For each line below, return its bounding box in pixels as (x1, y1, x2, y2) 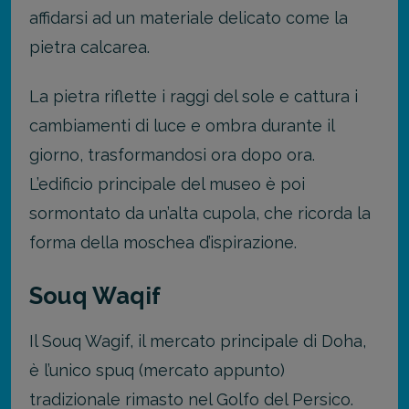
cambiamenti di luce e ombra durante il (29, 116, 334, 136)
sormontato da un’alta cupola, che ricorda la (29, 204, 371, 224)
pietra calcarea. (29, 37, 150, 57)
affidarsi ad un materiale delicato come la (29, 7, 348, 27)
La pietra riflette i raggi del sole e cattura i (29, 87, 358, 107)
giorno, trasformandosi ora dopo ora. (29, 145, 315, 165)
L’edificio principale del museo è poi (29, 174, 305, 194)
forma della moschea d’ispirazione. (29, 233, 297, 253)
